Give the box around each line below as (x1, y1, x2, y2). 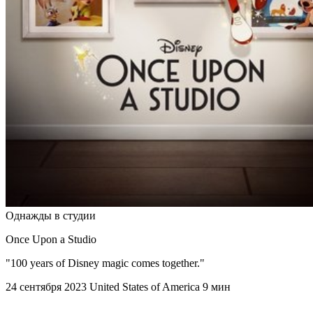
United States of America (89, 281, 200, 293)
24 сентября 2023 (6, 281, 87, 293)
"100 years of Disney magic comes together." (6, 257, 205, 270)
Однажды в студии (6, 210, 96, 222)
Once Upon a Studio (6, 233, 96, 246)
